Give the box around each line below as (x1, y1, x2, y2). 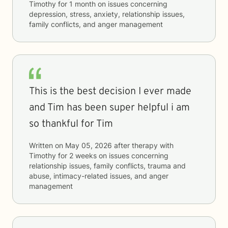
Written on (29, 141, 65, 150)
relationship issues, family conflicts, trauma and (29, 161, 186, 170)
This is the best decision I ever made (29, 85, 191, 98)
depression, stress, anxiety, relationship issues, (29, 10, 185, 18)
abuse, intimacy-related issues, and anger (29, 172, 168, 180)
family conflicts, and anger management (29, 20, 163, 28)
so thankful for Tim (29, 118, 113, 131)
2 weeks (69, 151, 97, 160)
